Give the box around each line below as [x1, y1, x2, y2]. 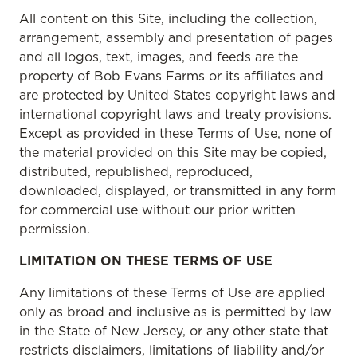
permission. [19, 221, 90, 237]
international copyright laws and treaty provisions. [19, 106, 331, 122]
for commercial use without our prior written [19, 202, 296, 218]
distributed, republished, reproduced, [19, 163, 253, 179]
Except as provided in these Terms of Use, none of [19, 125, 332, 141]
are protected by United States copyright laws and [19, 87, 335, 103]
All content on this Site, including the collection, [19, 10, 317, 26]
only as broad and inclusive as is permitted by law [19, 304, 331, 320]
